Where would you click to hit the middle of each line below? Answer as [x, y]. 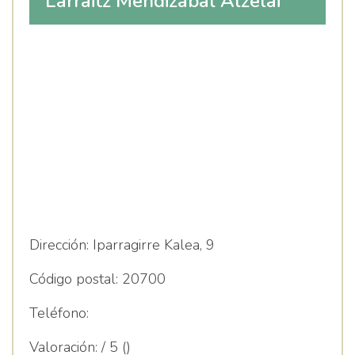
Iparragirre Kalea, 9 [152, 245]
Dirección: [59, 245]
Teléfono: [59, 313]
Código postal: [74, 279]
